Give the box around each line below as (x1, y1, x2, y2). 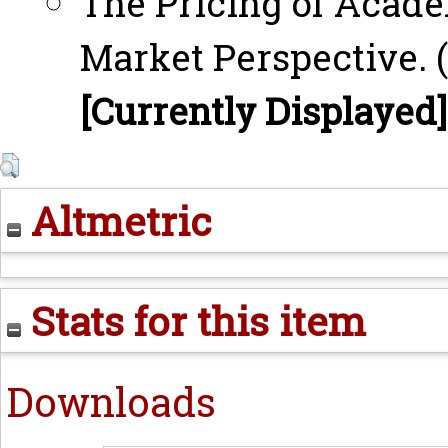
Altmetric (21, 194, 212, 247)
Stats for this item (21, 294, 366, 347)
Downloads (7, 375, 216, 428)
